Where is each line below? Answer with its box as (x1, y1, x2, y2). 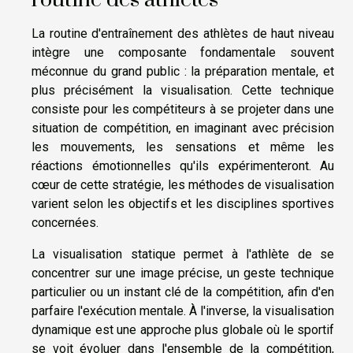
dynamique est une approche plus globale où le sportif (32, 322, 334, 338)
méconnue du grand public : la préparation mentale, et (32, 64, 334, 80)
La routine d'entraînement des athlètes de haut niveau (32, 26, 334, 42)
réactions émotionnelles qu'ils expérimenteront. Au (32, 158, 334, 174)
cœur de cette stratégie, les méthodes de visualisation (32, 177, 334, 193)
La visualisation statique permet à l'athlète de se (32, 247, 334, 262)
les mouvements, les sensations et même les (32, 139, 334, 155)
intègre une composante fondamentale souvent (32, 45, 334, 61)
